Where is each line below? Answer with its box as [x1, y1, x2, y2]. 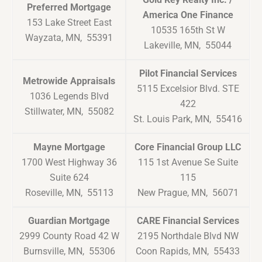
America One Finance [142, 9, 233, 21]
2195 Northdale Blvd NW [137, 230, 239, 242]
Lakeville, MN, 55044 [144, 40, 232, 51]
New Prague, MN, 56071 [137, 187, 239, 199]
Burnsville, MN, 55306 [23, 246, 115, 257]
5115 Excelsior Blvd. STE [136, 83, 239, 95]
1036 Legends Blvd [29, 91, 109, 102]
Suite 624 [49, 172, 89, 184]
